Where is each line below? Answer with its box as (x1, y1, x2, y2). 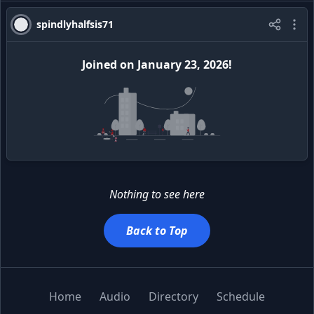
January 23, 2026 (137, 57, 228, 72)
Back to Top (126, 222, 188, 238)
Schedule (217, 288, 265, 304)
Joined (82, 57, 117, 72)
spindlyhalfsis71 (36, 18, 114, 31)
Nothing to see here (109, 186, 205, 202)
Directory (149, 288, 198, 304)
